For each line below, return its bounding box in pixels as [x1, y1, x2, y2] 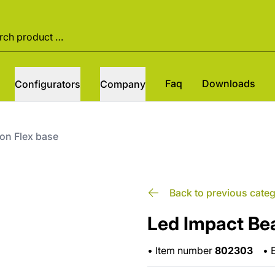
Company [100, 77, 146, 90]
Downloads [202, 77, 256, 90]
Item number [155, 244, 215, 257]
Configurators [15, 77, 81, 90]
